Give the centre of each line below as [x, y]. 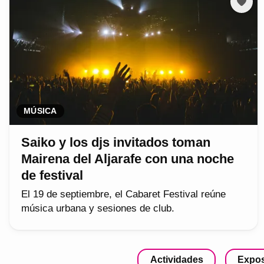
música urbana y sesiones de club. [98, 209]
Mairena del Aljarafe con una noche [128, 159]
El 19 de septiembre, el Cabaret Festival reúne [123, 194]
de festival [52, 176]
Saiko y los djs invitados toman [116, 143]
